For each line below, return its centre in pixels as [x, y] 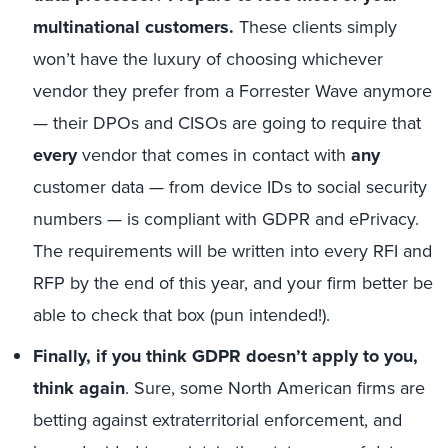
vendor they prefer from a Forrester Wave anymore [232, 91]
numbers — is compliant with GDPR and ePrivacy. [226, 219]
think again [79, 388]
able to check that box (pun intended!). [181, 315]
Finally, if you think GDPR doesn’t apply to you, [225, 356]
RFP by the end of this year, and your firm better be [233, 283]
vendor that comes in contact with [216, 155]
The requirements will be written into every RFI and [232, 251]
